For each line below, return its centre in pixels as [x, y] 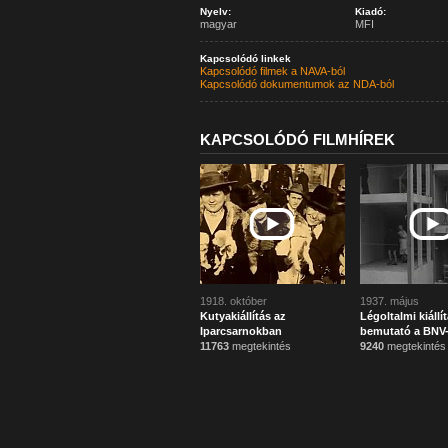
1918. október [233, 301]
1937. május [389, 301]
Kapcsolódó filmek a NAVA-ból [272, 71]
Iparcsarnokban [240, 331]
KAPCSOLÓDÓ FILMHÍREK [297, 139]
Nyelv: [215, 11]
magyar [218, 24]
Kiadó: [370, 11]
